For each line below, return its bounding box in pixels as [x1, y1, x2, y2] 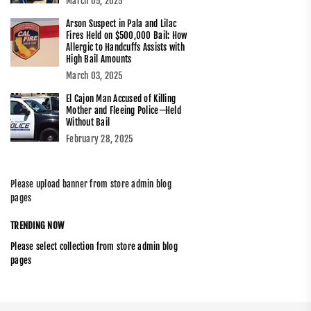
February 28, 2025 [66, 133, 133, 145]
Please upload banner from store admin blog [10, 178, 171, 190]
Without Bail [66, 117, 110, 128]
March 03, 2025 [66, 70, 123, 82]
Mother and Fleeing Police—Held [66, 105, 181, 117]
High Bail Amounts [66, 53, 132, 65]
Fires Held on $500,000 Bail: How [66, 30, 187, 42]
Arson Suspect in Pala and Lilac [66, 18, 177, 30]
